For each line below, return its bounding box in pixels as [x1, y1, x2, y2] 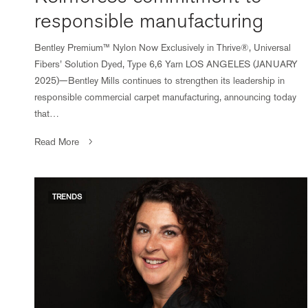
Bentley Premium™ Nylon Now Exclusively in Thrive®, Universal [34, 41, 291, 53]
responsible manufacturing [34, 8, 263, 33]
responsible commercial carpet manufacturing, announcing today [34, 91, 297, 102]
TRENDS [52, 192, 82, 201]
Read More [34, 135, 79, 147]
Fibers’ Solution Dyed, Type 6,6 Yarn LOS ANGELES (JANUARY [34, 58, 298, 69]
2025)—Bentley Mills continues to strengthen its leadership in [34, 74, 285, 86]
